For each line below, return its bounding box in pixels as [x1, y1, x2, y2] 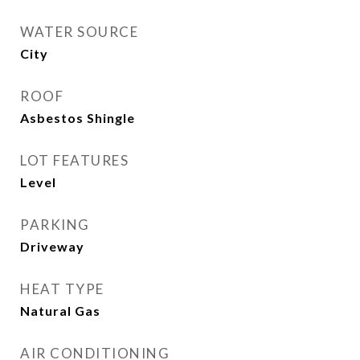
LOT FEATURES [20, 152, 129, 169]
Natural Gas [20, 303, 100, 318]
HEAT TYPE [20, 280, 104, 297]
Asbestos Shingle [20, 110, 135, 125]
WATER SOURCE [20, 23, 138, 40]
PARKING [20, 216, 90, 233]
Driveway [20, 239, 84, 254]
